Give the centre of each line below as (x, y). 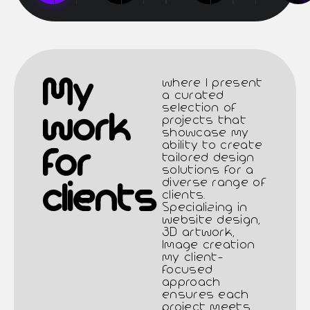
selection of (200, 108)
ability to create (212, 145)
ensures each (206, 295)
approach (191, 282)
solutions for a (208, 170)
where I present (212, 83)
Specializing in (205, 208)
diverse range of (214, 183)
